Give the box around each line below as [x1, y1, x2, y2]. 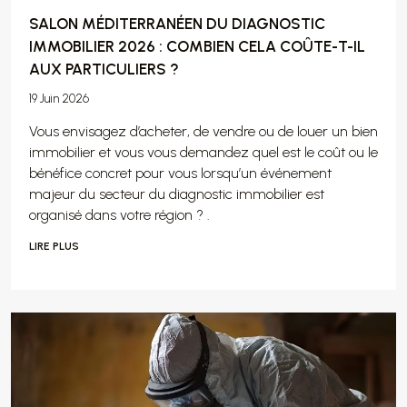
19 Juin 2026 [29, 92, 89, 106]
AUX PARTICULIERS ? [29, 60, 179, 79]
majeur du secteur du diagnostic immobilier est [29, 185, 324, 203]
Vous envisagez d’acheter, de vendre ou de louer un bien [29, 123, 378, 141]
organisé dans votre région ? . [29, 206, 210, 224]
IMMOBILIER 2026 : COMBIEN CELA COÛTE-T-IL [29, 37, 365, 56]
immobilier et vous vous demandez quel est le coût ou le [29, 144, 378, 162]
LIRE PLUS [29, 240, 79, 253]
